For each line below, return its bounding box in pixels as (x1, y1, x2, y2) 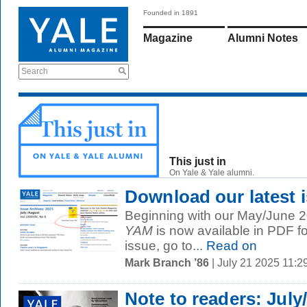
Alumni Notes (228, 32, 298, 44)
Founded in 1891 (143, 9, 198, 16)
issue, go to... (125, 238, 203, 253)
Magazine (143, 32, 193, 44)
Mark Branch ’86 (125, 256, 209, 269)
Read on (203, 238, 257, 253)
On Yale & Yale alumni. (169, 168, 254, 177)
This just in (169, 156, 226, 167)
